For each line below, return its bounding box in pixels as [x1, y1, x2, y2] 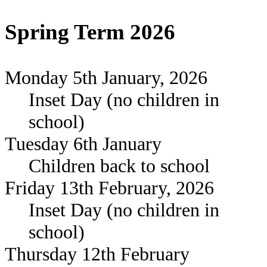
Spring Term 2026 [5, 19, 175, 44]
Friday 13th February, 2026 [5, 177, 214, 199]
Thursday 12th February [5, 243, 190, 265]
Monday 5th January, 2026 [5, 67, 207, 89]
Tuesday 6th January [5, 133, 162, 155]
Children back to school [29, 155, 210, 177]
